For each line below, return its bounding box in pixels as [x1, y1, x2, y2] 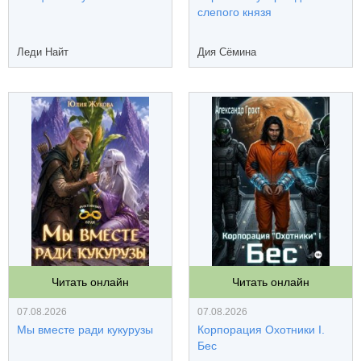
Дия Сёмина [197, 46, 256, 58]
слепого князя [197, 6, 272, 19]
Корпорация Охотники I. [197, 323, 325, 336]
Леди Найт [17, 46, 68, 58]
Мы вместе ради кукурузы [17, 323, 153, 336]
